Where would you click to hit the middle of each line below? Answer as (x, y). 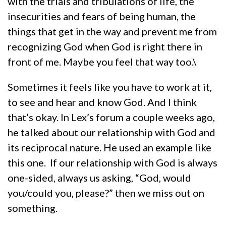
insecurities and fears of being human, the (102, 16)
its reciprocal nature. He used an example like (109, 147)
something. (33, 208)
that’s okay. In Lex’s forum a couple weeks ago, (111, 117)
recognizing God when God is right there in (105, 46)
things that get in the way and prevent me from (112, 31)
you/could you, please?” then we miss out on (106, 192)
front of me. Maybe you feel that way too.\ (102, 61)
